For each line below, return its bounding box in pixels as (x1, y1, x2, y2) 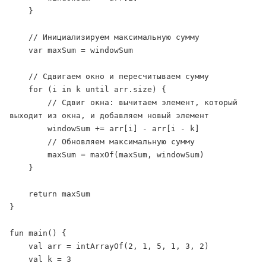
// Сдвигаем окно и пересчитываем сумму (9, 71, 28, 81)
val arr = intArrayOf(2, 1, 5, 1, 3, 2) (9, 241, 28, 251)
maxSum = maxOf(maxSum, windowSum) (9, 150, 47, 159)
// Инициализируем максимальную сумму (9, 32, 28, 42)
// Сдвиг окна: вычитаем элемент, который (9, 97, 47, 107)
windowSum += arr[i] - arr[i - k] (9, 123, 47, 133)
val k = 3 (9, 254, 28, 264)
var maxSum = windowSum (9, 45, 28, 55)
